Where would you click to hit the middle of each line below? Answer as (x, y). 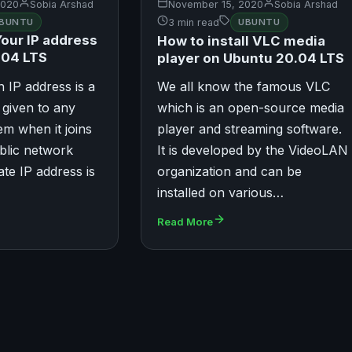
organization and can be (229, 171)
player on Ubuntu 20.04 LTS (250, 58)
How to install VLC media (241, 40)
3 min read (193, 23)
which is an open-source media (250, 107)
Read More (185, 221)
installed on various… (220, 192)
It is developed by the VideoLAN (252, 150)
